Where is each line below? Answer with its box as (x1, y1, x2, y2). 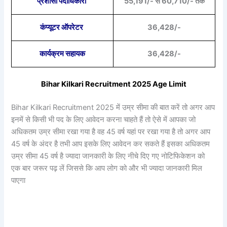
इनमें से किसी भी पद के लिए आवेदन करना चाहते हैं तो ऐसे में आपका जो (11, 115, 196, 125)
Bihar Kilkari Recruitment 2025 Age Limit (41, 80, 186, 89)
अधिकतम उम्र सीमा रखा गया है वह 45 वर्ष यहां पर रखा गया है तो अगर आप (11, 127, 211, 137)
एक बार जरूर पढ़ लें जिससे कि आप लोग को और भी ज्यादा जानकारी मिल (11, 164, 203, 173)
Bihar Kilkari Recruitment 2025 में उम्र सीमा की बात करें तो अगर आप (11, 103, 215, 112)
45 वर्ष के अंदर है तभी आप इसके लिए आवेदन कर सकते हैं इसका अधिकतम (11, 139, 210, 149)
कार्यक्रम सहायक (40, 49, 86, 58)
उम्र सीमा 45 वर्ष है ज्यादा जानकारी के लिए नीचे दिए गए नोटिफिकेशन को (11, 152, 205, 161)
